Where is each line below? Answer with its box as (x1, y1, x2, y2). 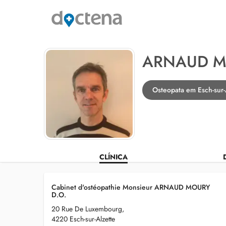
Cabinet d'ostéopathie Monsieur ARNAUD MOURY (51, 182, 210, 192)
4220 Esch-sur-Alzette (51, 214, 115, 224)
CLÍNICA (99, 152, 128, 162)
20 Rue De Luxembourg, (51, 204, 124, 214)
